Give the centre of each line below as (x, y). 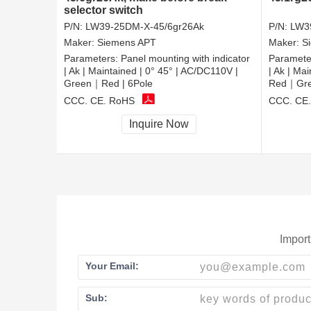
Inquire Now (159, 124)
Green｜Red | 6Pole (108, 84)
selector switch (103, 10)
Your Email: (112, 266)
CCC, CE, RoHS (99, 100)
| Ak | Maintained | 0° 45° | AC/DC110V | (151, 71)
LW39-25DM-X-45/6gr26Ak (145, 27)
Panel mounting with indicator (185, 59)
